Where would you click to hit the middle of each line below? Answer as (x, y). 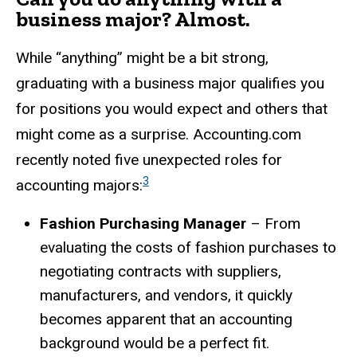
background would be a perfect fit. (155, 343)
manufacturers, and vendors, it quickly (166, 295)
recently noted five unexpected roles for (149, 159)
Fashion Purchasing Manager (143, 223)
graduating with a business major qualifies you (170, 83)
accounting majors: (79, 185)
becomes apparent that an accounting (166, 319)
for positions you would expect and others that (172, 108)
